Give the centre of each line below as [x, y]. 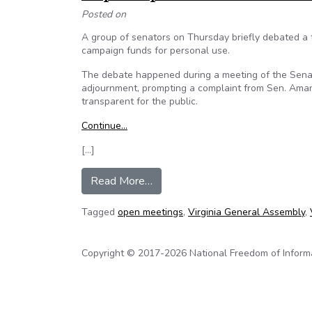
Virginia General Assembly [247, 212]
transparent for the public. [140, 101]
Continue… [104, 126]
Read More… [122, 181]
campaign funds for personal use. [156, 50]
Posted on [104, 14]
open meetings [150, 212]
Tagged [100, 212]
